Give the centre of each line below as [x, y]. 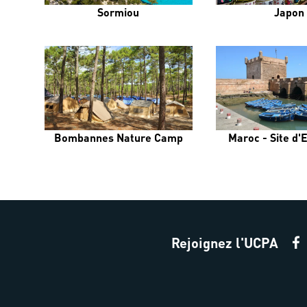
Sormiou [119, 12]
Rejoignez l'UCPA [224, 243]
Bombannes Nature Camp [118, 138]
